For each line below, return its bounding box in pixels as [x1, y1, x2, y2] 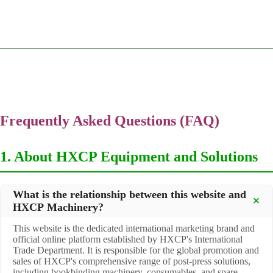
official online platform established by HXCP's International [13, 233, 243, 244]
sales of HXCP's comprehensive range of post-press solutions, [13, 255, 250, 266]
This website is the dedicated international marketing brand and [13, 222, 255, 233]
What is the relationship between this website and [13, 188, 246, 200]
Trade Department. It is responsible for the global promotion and [13, 244, 259, 255]
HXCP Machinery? [13, 200, 104, 213]
